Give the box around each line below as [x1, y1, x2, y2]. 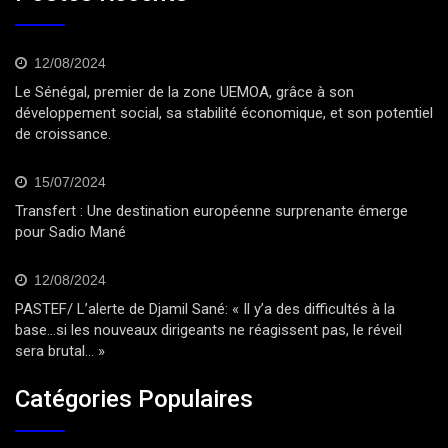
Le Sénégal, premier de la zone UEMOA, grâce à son [15, 83, 354, 102]
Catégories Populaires [15, 384, 253, 413]
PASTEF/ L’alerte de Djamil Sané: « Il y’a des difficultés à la [15, 300, 395, 319]
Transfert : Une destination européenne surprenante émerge [15, 202, 408, 221]
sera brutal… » [15, 342, 105, 361]
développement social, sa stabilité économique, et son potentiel [15, 104, 433, 123]
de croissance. [15, 125, 111, 144]
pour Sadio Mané [15, 223, 126, 242]
